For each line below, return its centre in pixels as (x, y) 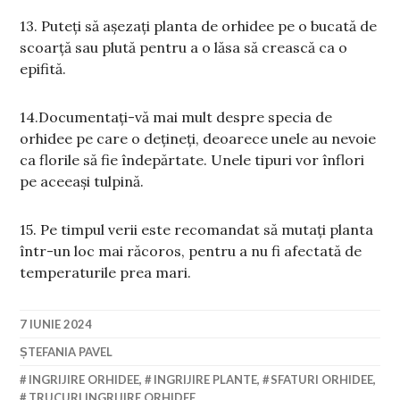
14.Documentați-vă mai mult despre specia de (176, 117)
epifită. (43, 69)
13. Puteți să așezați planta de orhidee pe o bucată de (199, 26)
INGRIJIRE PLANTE (205, 380)
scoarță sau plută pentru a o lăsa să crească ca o (184, 48)
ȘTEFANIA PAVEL (67, 352)
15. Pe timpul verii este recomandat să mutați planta (197, 230)
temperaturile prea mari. (106, 273)
